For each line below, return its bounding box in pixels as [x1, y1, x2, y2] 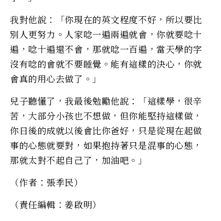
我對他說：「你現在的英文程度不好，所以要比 [10, 12, 202, 26]
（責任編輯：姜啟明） [10, 197, 102, 211]
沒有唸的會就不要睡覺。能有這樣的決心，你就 [10, 57, 202, 70]
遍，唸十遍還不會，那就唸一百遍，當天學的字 [10, 42, 202, 55]
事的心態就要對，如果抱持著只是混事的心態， [10, 138, 202, 151]
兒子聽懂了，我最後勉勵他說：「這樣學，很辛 [10, 94, 202, 107]
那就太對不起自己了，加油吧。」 [10, 153, 147, 166]
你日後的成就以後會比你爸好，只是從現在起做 [10, 123, 202, 137]
